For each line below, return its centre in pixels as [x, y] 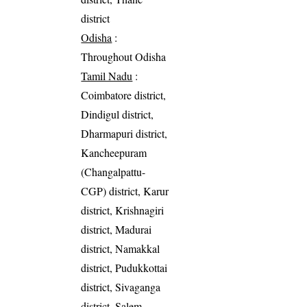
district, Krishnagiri [123, 210]
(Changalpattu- [113, 172]
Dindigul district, [118, 114]
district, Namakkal [121, 249]
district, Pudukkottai [124, 268]
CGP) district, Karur [125, 191]
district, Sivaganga [121, 287]
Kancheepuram [114, 153]
